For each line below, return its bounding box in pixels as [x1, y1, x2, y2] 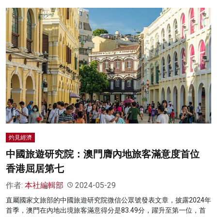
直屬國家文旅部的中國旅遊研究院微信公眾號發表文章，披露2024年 [6, 196, 211, 204]
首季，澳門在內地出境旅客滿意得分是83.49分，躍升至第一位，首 [6, 206, 206, 214]
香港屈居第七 [6, 162, 64, 174]
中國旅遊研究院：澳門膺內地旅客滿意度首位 [6, 148, 200, 160]
